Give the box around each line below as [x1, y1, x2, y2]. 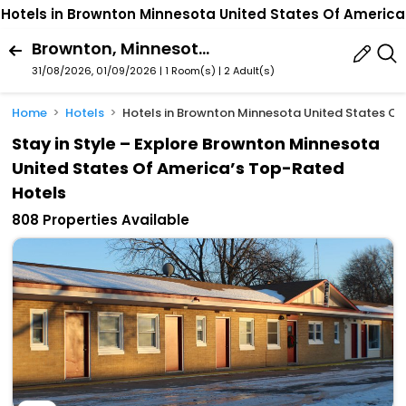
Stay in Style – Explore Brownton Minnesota [12, 132, 381, 156]
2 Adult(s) [224, 63, 275, 78]
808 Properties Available [12, 210, 190, 230]
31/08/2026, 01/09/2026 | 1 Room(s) [32, 63, 216, 78]
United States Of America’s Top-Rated [12, 157, 345, 180]
